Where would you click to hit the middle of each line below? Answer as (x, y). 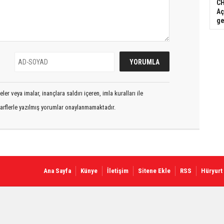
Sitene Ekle (154, 171)
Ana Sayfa (57, 171)
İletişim (118, 171)
